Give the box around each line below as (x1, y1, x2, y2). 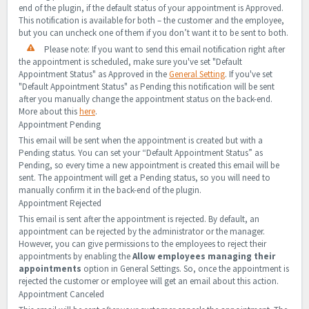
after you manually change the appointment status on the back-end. (19, 93, 272, 106)
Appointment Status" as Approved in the (19, 68, 169, 81)
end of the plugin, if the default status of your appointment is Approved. (19, 2, 283, 14)
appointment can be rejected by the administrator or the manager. (19, 226, 265, 238)
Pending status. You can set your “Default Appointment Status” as (19, 147, 263, 159)
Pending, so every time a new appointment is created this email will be (19, 159, 279, 172)
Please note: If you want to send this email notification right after (42, 43, 285, 56)
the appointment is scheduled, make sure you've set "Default (19, 56, 242, 68)
